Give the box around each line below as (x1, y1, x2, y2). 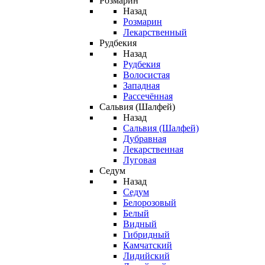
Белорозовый (123, 198, 176, 208)
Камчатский (123, 240, 172, 250)
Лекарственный (123, 27, 187, 37)
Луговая (123, 155, 156, 165)
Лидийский (123, 251, 170, 261)
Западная (123, 80, 160, 91)
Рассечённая (123, 91, 173, 101)
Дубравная (123, 134, 166, 144)
